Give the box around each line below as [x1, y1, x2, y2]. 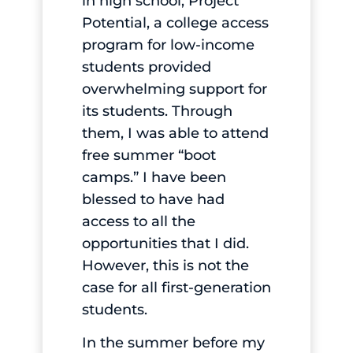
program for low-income [81, 35, 255, 54]
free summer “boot [81, 146, 216, 164]
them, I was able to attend [81, 124, 269, 142]
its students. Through [81, 102, 232, 120]
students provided [81, 58, 211, 76]
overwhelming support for [81, 80, 267, 98]
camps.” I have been [81, 168, 226, 186]
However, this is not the [81, 256, 249, 274]
